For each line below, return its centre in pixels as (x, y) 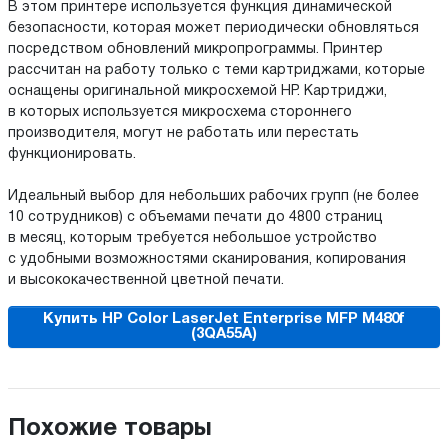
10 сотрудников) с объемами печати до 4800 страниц (195, 217)
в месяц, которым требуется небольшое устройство (192, 238)
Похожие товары (110, 428)
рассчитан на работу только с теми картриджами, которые (216, 70)
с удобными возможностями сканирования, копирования (207, 259)
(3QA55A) (224, 333)
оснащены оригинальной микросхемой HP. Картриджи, (197, 91)
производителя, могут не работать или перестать (183, 133)
